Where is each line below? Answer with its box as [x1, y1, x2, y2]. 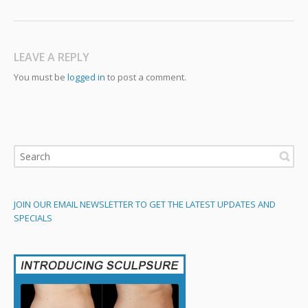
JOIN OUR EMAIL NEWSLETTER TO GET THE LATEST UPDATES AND [14, 197, 276, 210]
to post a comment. [105, 70, 186, 83]
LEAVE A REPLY [14, 49, 89, 65]
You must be [14, 70, 67, 83]
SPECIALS [14, 211, 52, 224]
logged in [67, 70, 105, 83]
